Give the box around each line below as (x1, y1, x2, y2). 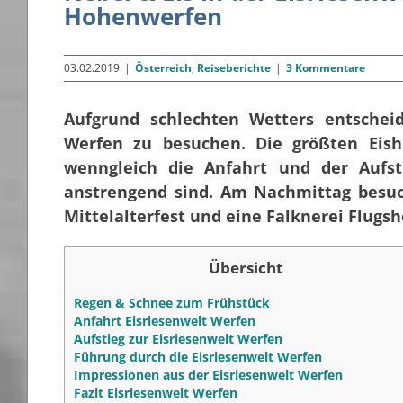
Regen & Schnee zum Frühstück (74, 293, 270, 311)
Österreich (135, 59, 192, 76)
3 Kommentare (286, 59, 365, 76)
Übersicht (209, 256, 282, 278)
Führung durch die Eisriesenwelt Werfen (74, 347, 322, 365)
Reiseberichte (197, 59, 271, 76)
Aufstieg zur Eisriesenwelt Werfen (74, 329, 282, 347)
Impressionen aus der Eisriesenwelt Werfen (74, 365, 343, 383)
